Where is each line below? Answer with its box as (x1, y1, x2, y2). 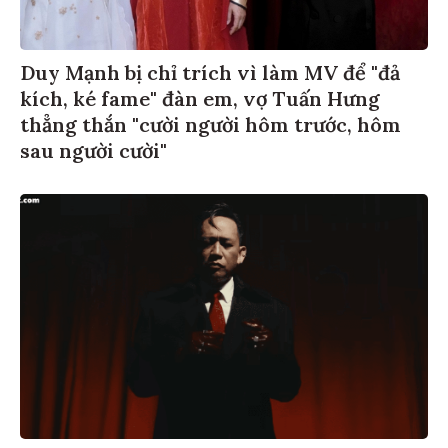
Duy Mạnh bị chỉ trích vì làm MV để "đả (20, 56, 400, 82)
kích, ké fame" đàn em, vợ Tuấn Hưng (20, 82, 380, 108)
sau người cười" (20, 134, 167, 160)
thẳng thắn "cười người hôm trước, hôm (20, 108, 401, 134)
